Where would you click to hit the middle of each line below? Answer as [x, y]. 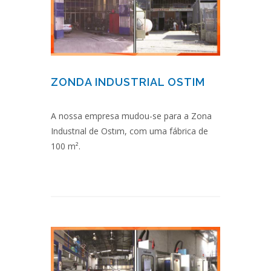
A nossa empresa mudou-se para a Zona [131, 116]
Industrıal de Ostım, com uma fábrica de [129, 131]
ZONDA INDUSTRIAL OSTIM [128, 82]
